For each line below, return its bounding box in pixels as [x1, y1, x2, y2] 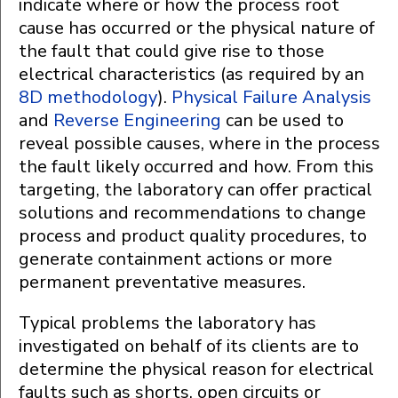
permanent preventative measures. [19, 270, 306, 295]
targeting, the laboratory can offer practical [19, 178, 372, 203]
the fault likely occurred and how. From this [19, 155, 374, 179]
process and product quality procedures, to [19, 224, 367, 249]
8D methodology [19, 85, 157, 110]
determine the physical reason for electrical [19, 357, 374, 382]
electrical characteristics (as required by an [19, 62, 364, 87]
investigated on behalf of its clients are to [19, 334, 359, 359]
